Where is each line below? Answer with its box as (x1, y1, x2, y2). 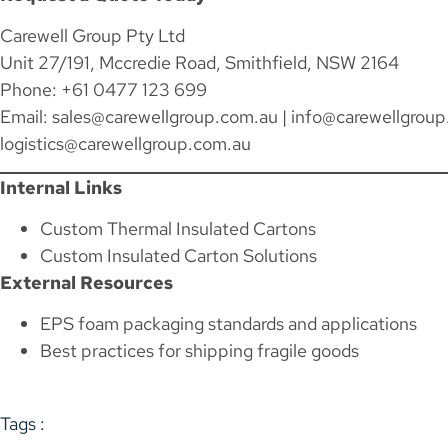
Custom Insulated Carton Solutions (40, 243, 317, 267)
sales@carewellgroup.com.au (52, 105, 278, 129)
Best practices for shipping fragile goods (40, 339, 359, 363)
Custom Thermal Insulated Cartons (40, 216, 316, 240)
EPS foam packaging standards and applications (40, 312, 417, 336)
